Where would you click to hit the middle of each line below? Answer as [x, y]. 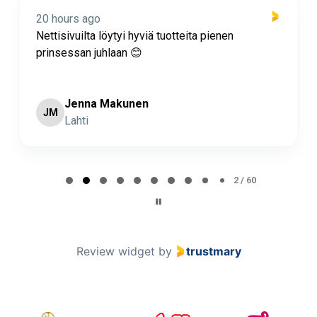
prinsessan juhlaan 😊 [89, 52]
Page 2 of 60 [43, 163]
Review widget [115, 251]
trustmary [213, 251]
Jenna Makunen [106, 103]
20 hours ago [68, 18]
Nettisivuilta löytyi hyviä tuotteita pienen [135, 35]
